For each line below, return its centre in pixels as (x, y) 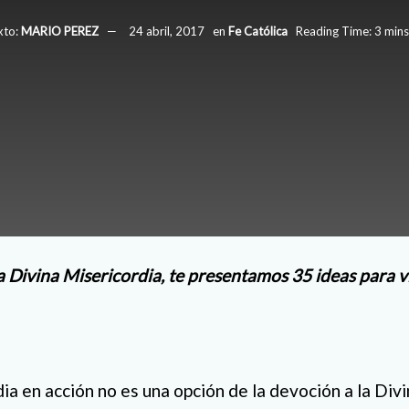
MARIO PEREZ (60, 31)
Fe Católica (258, 31)
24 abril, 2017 (167, 31)
